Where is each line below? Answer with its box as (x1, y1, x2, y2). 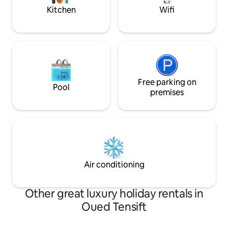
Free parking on (137, 76, 196, 88)
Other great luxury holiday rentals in (24, 186, 204, 201)
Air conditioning (83, 159, 145, 170)
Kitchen (46, 4, 76, 15)
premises (150, 87, 184, 98)
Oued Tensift (81, 199, 147, 214)
